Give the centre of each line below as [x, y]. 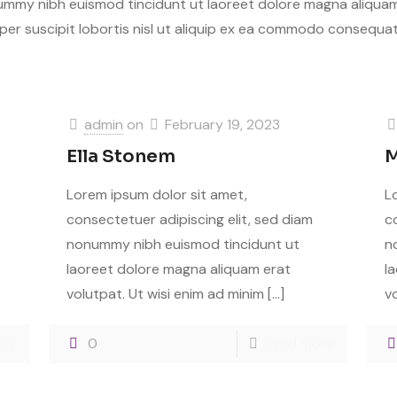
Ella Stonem [121, 156]
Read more [300, 343]
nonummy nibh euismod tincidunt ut [183, 244]
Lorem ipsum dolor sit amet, [157, 195]
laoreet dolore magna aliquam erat [179, 269]
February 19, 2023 [223, 125]
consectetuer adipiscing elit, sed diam [190, 219]
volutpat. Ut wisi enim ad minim [166, 294]
